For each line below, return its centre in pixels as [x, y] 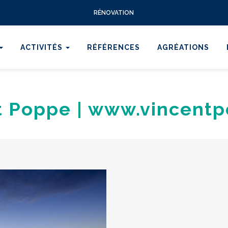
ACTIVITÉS [42, 47]
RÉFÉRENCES [113, 47]
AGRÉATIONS [183, 47]
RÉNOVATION [114, 13]
